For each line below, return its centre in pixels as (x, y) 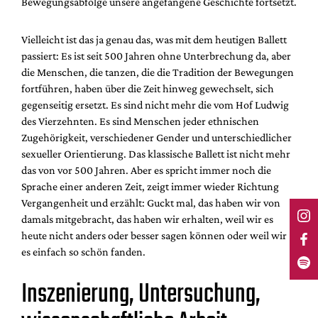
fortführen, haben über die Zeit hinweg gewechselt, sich (148, 88)
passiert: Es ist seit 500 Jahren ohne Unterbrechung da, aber (156, 55)
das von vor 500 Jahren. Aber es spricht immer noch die (146, 170)
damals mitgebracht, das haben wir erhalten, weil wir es (147, 219)
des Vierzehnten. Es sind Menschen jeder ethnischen (140, 121)
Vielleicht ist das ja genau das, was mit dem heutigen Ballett (154, 39)
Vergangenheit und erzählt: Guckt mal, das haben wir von (151, 202)
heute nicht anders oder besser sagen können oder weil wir (154, 235)
